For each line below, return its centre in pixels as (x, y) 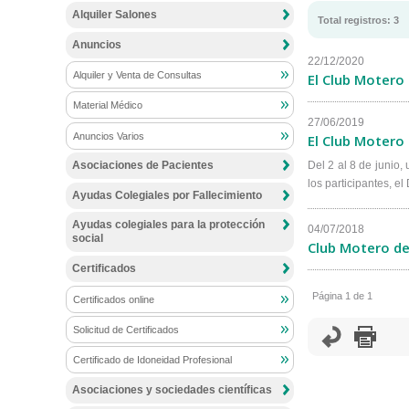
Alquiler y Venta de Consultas (137, 75)
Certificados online (114, 299)
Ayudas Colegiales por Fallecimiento (167, 195)
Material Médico (108, 105)
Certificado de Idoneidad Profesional (152, 360)
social (88, 239)
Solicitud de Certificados (126, 329)
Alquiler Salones (115, 14)
